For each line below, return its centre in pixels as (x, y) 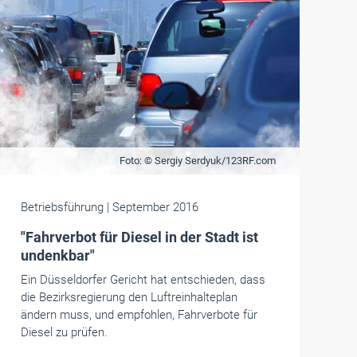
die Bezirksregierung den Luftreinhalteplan (129, 297)
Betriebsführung (63, 207)
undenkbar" (57, 255)
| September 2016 (152, 207)
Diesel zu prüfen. (64, 332)
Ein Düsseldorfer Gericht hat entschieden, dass (143, 280)
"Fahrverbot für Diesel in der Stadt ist (139, 237)
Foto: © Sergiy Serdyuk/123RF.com (197, 161)
